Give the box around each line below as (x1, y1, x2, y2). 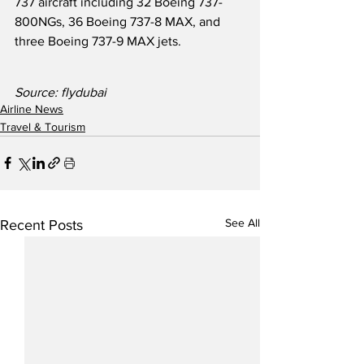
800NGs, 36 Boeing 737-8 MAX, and (15, 14, 223, 28)
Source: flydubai (15, 84, 106, 99)
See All (225, 215, 260, 229)
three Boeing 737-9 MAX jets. (15, 33, 181, 48)
